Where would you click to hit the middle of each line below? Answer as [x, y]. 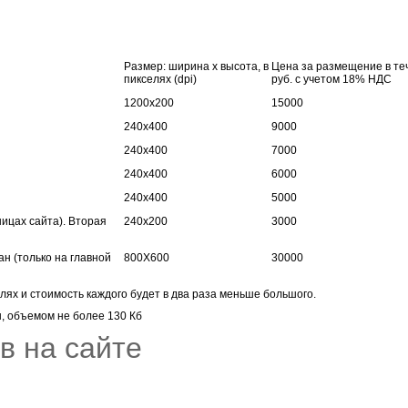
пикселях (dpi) [160, 79]
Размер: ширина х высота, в [196, 66]
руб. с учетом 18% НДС [331, 79]
